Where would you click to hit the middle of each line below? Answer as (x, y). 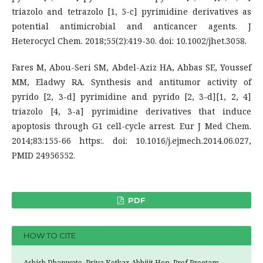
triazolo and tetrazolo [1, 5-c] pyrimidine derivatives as (131, 11)
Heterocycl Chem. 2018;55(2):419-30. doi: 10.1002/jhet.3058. (129, 41)
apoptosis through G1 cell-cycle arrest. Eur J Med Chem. (131, 126)
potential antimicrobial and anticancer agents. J (131, 26)
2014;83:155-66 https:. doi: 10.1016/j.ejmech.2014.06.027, (131, 140)
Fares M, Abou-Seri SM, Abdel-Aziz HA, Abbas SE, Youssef (131, 67)
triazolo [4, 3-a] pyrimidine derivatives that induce (131, 111)
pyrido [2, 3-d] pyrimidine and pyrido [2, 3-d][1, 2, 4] (131, 96)
